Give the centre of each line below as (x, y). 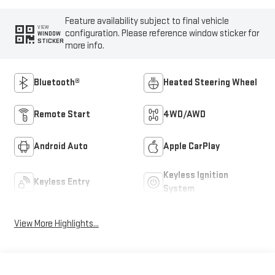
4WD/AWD (184, 115)
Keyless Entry (61, 182)
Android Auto (60, 147)
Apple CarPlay (192, 147)
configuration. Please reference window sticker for (162, 34)
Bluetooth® (56, 83)
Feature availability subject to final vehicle (147, 21)
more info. (85, 46)
